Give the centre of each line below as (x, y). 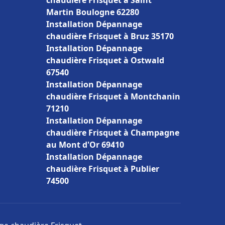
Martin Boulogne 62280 (93, 12)
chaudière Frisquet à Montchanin (113, 96)
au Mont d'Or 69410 (85, 145)
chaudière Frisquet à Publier (103, 169)
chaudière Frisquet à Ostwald (105, 60)
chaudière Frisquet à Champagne (113, 133)
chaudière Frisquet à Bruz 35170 (110, 36)
